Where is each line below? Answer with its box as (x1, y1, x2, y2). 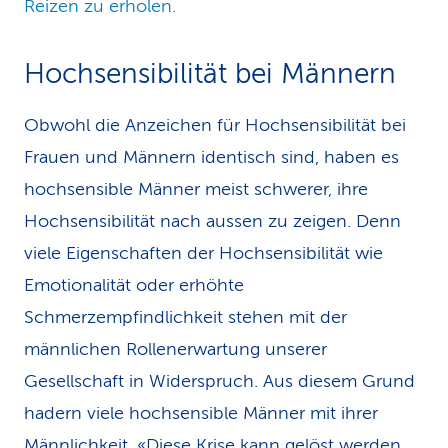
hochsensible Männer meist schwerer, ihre (24, 179, 368, 199)
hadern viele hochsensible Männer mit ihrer (24, 403, 378, 423)
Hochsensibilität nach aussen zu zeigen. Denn (24, 211, 401, 231)
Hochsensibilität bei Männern (24, 58, 396, 89)
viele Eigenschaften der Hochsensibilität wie (24, 243, 383, 263)
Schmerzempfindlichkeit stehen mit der (24, 307, 347, 327)
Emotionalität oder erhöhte (24, 275, 244, 295)
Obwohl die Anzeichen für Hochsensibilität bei (24, 115, 406, 135)
